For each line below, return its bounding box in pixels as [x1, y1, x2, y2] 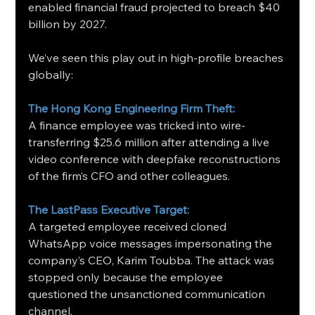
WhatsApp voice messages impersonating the [28, 236, 276, 250]
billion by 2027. [28, 16, 108, 31]
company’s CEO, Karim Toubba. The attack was [28, 252, 278, 267]
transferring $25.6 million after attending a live [28, 134, 273, 149]
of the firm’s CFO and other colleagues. [28, 168, 231, 183]
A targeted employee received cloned [28, 219, 230, 233]
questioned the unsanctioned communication [28, 286, 269, 301]
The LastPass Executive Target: [28, 202, 190, 217]
